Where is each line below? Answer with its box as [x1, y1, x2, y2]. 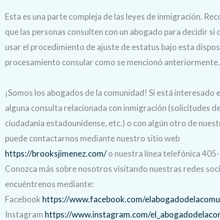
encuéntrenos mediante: [5, 178, 94, 189]
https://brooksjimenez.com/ [5, 148, 107, 159]
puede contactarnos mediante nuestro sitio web [5, 133, 180, 143]
